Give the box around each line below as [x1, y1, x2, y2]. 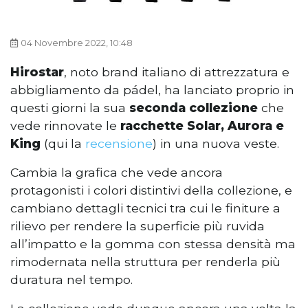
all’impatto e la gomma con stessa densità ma [10, 236, 296, 252]
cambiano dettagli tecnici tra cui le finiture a [10, 201, 280, 216]
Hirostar [10, 65, 64, 80]
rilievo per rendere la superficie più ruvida [10, 219, 265, 234]
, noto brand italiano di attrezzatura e [64, 65, 289, 80]
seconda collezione [129, 100, 258, 115]
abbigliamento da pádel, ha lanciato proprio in [10, 82, 294, 98]
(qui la [41, 136, 85, 151]
